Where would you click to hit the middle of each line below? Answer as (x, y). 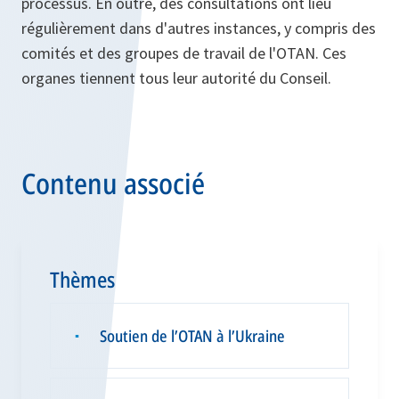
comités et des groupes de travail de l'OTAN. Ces (184, 53)
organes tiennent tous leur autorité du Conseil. (176, 78)
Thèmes (82, 280)
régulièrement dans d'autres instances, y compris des (199, 28)
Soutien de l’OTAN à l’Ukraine (192, 336)
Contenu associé (113, 183)
